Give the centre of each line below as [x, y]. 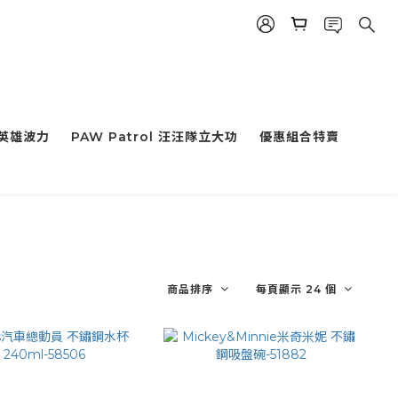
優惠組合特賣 [299, 137]
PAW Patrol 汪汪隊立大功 [155, 137]
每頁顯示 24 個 [296, 290]
